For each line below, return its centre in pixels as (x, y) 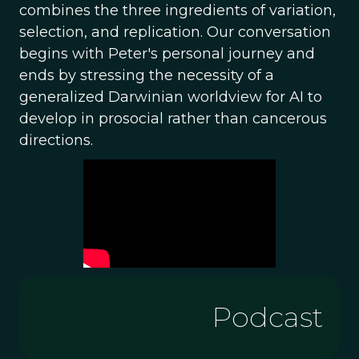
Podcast (267, 317)
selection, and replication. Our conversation (175, 32)
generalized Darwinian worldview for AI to (171, 97)
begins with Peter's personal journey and (167, 54)
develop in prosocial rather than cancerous (173, 119)
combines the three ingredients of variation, (177, 10)
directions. (56, 140)
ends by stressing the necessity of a (147, 75)
